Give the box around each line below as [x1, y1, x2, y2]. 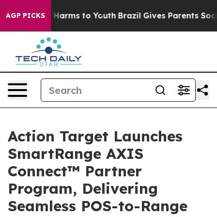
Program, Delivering [8, 179, 158, 198]
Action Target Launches [8, 127, 183, 145]
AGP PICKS [6, 11, 45, 20]
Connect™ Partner [8, 162, 142, 180]
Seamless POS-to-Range [8, 197, 187, 215]
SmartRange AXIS [8, 144, 143, 163]
